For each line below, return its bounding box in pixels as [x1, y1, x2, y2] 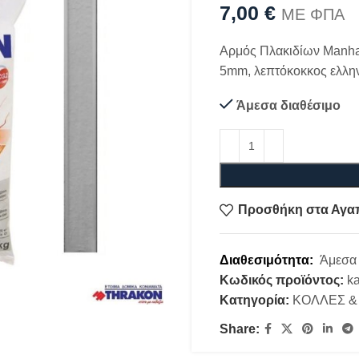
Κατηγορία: [220, 292, 289, 307]
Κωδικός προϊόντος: [220, 272, 347, 287]
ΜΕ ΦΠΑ [281, 5, 345, 23]
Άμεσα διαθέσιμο [236, 98, 341, 112]
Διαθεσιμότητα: [220, 252, 320, 267]
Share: [220, 321, 260, 336]
